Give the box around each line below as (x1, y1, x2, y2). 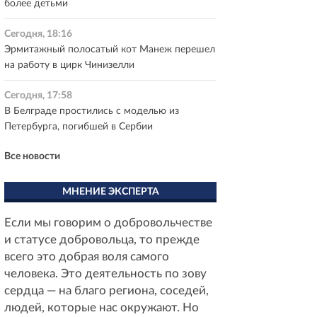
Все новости (4, 151, 60, 161)
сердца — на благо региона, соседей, (4, 284, 209, 296)
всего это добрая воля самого (4, 250, 169, 263)
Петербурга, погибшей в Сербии (4, 122, 153, 132)
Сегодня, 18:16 (4, 29, 72, 39)
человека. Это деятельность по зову (4, 267, 207, 279)
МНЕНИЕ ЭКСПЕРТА (62, 187, 159, 197)
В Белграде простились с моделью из (4, 106, 179, 116)
